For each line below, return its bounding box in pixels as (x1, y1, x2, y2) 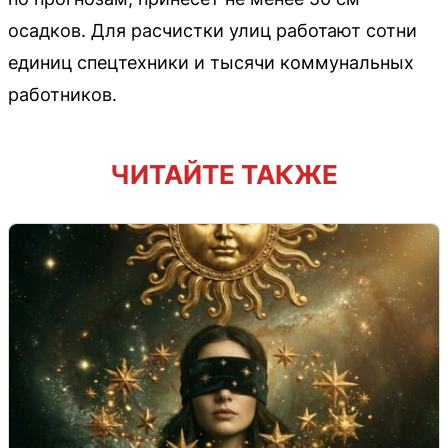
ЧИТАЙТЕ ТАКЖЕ (110, 158, 338, 190)
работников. (8, 83, 117, 105)
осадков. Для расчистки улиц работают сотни (8, 19, 417, 41)
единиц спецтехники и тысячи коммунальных (8, 51, 414, 73)
